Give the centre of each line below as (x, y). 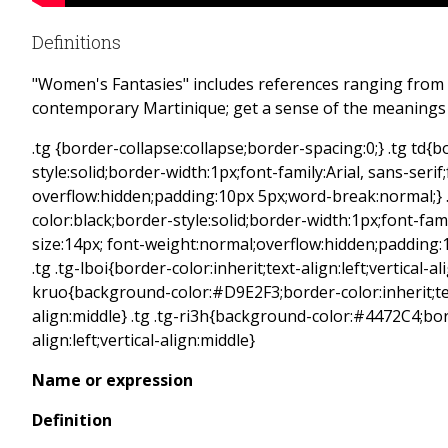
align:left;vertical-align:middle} (145, 340)
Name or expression (112, 380)
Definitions (76, 42)
